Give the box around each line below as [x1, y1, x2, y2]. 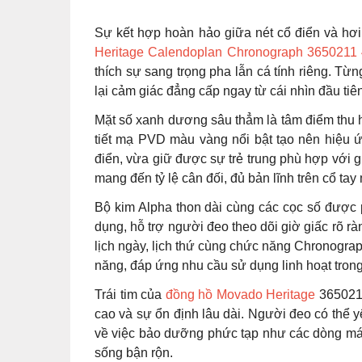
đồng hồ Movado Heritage [165, 287, 316, 301]
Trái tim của [95, 287, 166, 301]
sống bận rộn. [95, 345, 173, 360]
